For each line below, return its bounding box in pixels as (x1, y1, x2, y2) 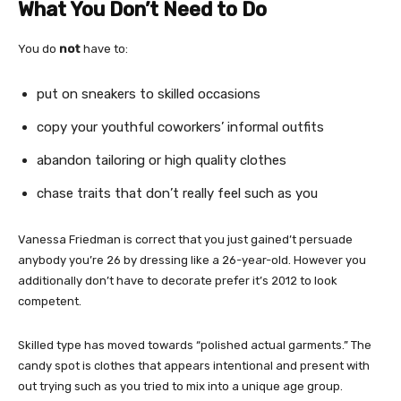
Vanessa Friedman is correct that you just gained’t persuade (18, 233, 353, 246)
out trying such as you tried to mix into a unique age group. (18, 380, 343, 393)
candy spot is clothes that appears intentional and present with (18, 359, 370, 372)
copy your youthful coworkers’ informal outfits (37, 119, 324, 135)
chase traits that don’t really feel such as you (37, 185, 318, 201)
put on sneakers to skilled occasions (37, 86, 260, 102)
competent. (18, 294, 81, 308)
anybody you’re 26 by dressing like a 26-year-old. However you (18, 253, 366, 267)
